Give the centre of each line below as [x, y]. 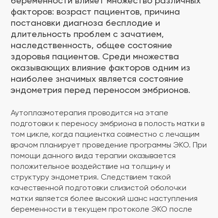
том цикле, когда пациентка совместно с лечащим [105, 135]
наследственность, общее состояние [91, 46]
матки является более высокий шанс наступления [104, 199]
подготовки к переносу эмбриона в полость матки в [108, 124]
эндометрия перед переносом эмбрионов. [100, 91]
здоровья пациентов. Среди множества [95, 57]
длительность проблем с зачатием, [87, 35]
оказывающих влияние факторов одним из [100, 68]
